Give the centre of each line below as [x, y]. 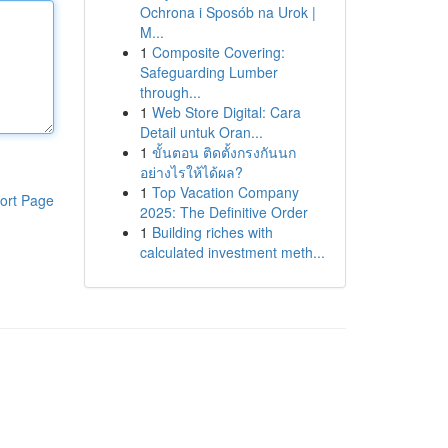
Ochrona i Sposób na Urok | [227, 12]
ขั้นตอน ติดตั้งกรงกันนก [223, 152]
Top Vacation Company [225, 192]
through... [170, 92]
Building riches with [212, 232]
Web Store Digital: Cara [226, 112]
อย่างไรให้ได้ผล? [191, 172]
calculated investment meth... [232, 252]
